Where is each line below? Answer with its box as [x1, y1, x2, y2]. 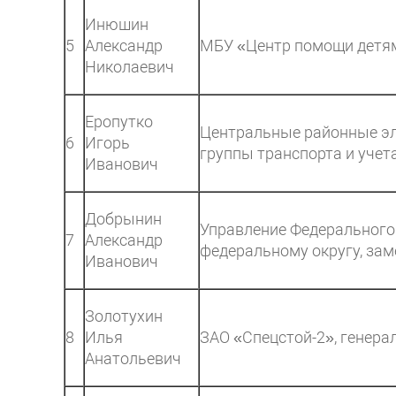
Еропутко [85, 112, 153, 131]
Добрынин [85, 209, 162, 228]
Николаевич [85, 57, 174, 76]
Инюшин [85, 15, 148, 34]
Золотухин [85, 307, 163, 325]
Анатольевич [85, 349, 181, 368]
